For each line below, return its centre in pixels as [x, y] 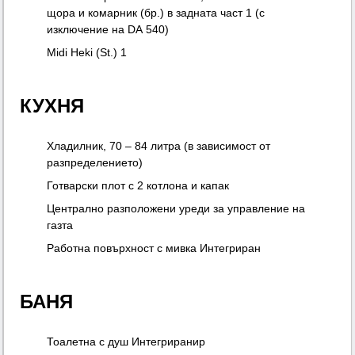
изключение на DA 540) [108, 30]
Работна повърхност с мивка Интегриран [154, 248]
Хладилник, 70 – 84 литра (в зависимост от [159, 146]
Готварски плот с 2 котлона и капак [138, 186]
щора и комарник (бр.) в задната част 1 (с [156, 13]
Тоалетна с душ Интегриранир [126, 342]
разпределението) [95, 163]
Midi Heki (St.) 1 [87, 53]
